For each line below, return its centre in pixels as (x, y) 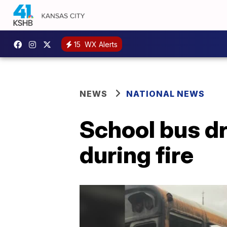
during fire (137, 155)
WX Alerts (100, 44)
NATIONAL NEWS (165, 94)
